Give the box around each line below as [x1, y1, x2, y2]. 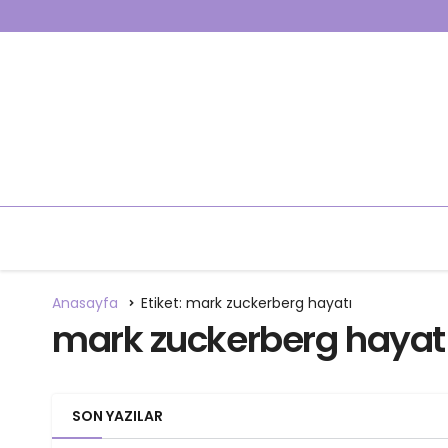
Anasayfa [52, 293, 118, 313]
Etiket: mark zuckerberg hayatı [141, 293, 352, 313]
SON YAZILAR [72, 406, 163, 426]
